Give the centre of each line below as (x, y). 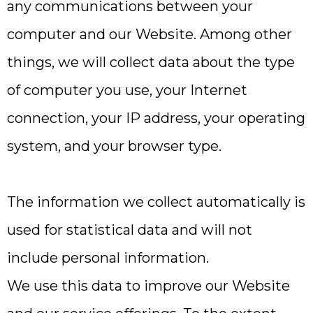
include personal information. (108, 258)
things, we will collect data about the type (151, 62)
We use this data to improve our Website (148, 286)
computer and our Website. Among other (150, 34)
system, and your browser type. (114, 146)
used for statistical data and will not (130, 230)
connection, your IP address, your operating (156, 118)
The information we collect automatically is (156, 202)
